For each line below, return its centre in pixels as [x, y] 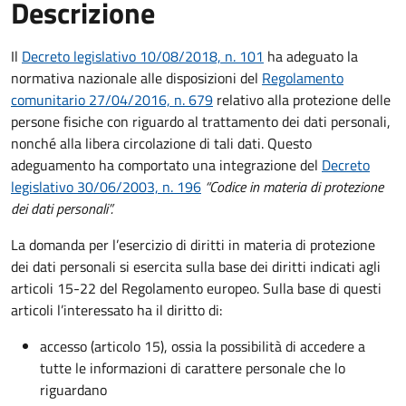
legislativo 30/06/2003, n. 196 [106, 186]
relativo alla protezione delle [302, 99]
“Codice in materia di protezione [294, 186]
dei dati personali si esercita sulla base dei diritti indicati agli [196, 266]
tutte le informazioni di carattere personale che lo [193, 367]
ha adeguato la [311, 56]
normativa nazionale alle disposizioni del [136, 77]
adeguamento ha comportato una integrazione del [166, 164]
